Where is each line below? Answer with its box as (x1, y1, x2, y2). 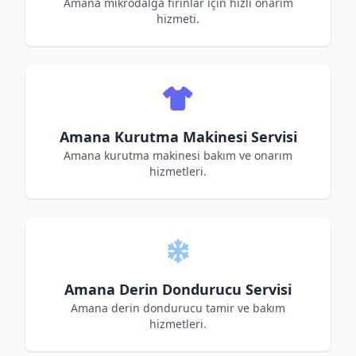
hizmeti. (157, 11, 199, 26)
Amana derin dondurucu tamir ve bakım (71, 300, 285, 315)
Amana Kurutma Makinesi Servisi (59, 127, 297, 146)
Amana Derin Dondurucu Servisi (64, 280, 292, 299)
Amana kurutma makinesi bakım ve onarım (64, 148, 292, 163)
